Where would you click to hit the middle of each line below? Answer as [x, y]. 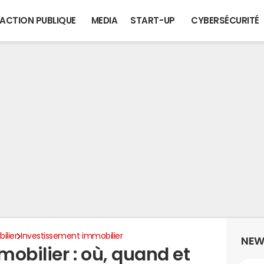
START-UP [153, 20]
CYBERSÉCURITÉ [225, 20]
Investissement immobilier [72, 236]
